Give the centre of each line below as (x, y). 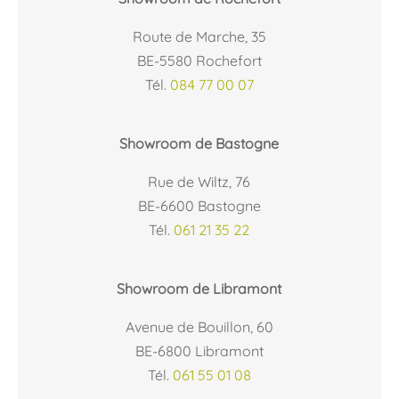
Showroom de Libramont (199, 289)
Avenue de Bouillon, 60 (199, 327)
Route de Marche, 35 (199, 36)
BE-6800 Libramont (199, 351)
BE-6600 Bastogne (199, 205)
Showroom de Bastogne (199, 143)
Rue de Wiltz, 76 (199, 181)
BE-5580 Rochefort (199, 60)
